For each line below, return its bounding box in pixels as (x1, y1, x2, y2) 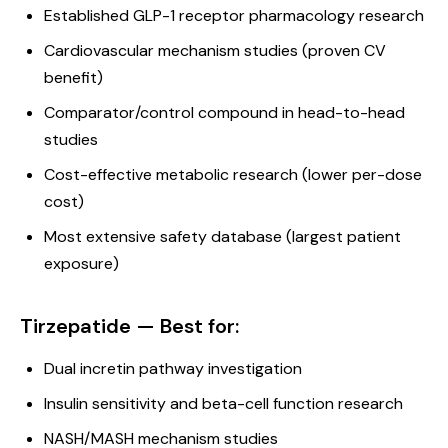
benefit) (44, 67, 103, 88)
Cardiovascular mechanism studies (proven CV (44, 40, 386, 61)
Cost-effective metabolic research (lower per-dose (44, 164, 422, 185)
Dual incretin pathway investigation (44, 358, 302, 379)
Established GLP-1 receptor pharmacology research (44, 5, 424, 26)
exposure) (44, 253, 119, 274)
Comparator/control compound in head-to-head (44, 102, 405, 123)
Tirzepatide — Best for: (20, 313, 239, 339)
